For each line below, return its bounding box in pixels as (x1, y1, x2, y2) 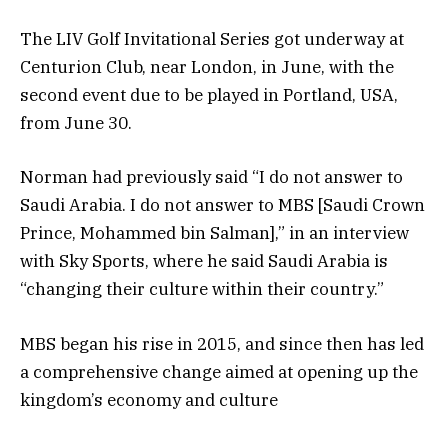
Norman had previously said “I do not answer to (20, 166, 403, 189)
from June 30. (20, 112, 132, 135)
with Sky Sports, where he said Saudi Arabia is (20, 250, 388, 273)
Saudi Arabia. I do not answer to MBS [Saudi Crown (20, 194, 425, 217)
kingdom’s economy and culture (20, 388, 278, 411)
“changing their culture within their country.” (20, 278, 384, 301)
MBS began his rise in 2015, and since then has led (20, 332, 424, 355)
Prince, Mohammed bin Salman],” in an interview (20, 222, 409, 245)
